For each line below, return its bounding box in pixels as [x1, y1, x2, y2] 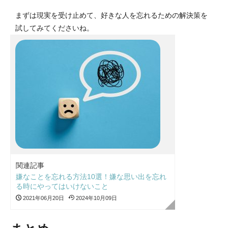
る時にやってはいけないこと [16, 182, 108, 190]
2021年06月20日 [21, 194, 64, 201]
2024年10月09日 [74, 194, 117, 201]
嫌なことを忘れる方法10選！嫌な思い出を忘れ [16, 172, 166, 181]
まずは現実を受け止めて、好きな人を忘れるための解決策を [15, 11, 208, 19]
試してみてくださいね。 [15, 23, 94, 32]
